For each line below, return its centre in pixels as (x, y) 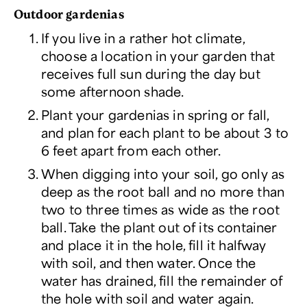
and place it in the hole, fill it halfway (154, 245)
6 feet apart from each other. (131, 150)
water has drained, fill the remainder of (162, 281)
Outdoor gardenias (69, 14)
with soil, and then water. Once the (149, 263)
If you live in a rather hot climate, (143, 38)
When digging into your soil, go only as (163, 174)
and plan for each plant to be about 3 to (165, 133)
